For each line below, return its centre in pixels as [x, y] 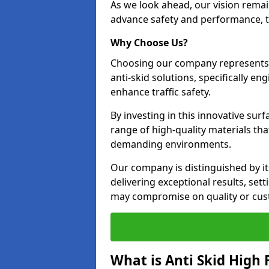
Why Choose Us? [149, 43]
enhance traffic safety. [161, 92]
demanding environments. [171, 144]
